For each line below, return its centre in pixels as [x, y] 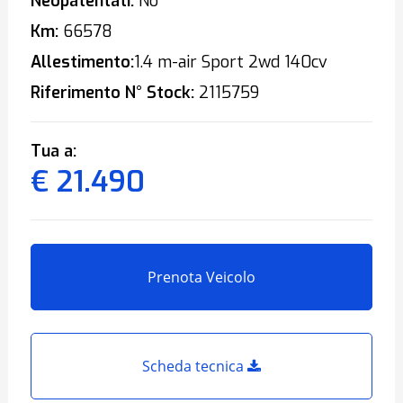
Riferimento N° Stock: [112, 93]
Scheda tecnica [195, 366]
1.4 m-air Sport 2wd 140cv [230, 62]
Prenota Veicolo [201, 277]
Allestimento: [82, 62]
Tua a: [53, 151]
